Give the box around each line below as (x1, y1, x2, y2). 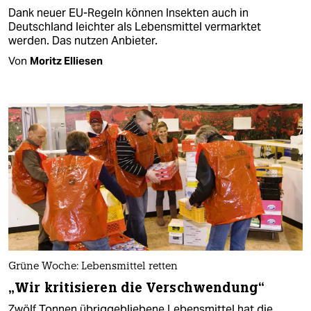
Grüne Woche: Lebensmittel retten (8, 261, 178, 272)
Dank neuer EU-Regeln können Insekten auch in (8, 5, 249, 20)
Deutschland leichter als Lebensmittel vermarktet (8, 19, 261, 34)
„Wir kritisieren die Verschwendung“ (8, 278, 265, 296)
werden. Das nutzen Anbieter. (8, 33, 158, 48)
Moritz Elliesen (30, 53, 103, 67)
